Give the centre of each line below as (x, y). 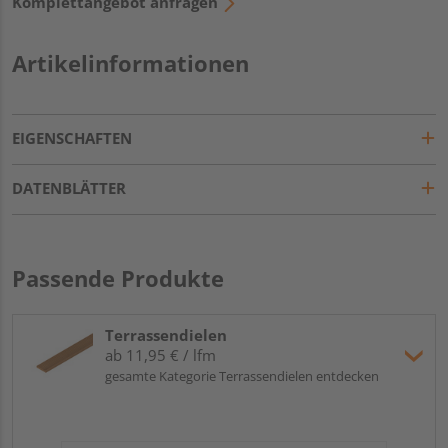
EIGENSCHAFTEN (72, 137)
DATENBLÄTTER (69, 187)
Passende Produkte (118, 277)
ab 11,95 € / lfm (160, 354)
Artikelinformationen (130, 62)
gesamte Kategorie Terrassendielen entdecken (242, 375)
